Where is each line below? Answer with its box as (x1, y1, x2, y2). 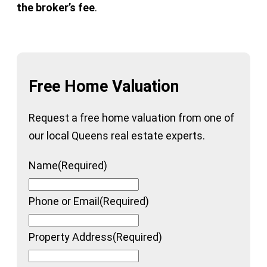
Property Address (29, 230, 113, 243)
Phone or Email (29, 194, 100, 207)
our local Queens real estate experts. (29, 129, 205, 142)
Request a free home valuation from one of (29, 111, 234, 124)
